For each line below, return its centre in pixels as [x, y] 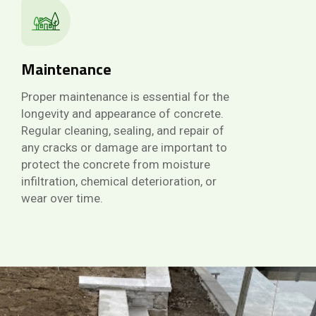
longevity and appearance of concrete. [122, 113]
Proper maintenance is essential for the [125, 96]
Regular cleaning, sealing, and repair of [123, 130]
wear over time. [62, 198]
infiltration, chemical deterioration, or [119, 181]
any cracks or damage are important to [124, 147]
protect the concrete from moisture [116, 164]
